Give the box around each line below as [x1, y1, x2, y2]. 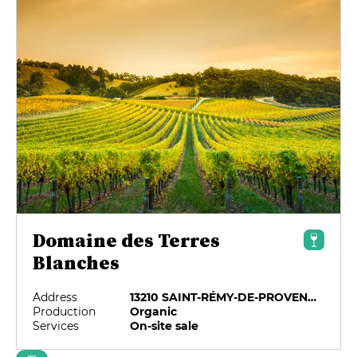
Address [33, 289, 78, 304]
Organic [130, 304, 178, 319]
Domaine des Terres [33, 226, 220, 253]
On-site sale [130, 318, 199, 333]
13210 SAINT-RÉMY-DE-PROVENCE [308, 289, 317, 304]
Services [33, 318, 80, 333]
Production [33, 304, 96, 319]
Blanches [33, 249, 120, 276]
